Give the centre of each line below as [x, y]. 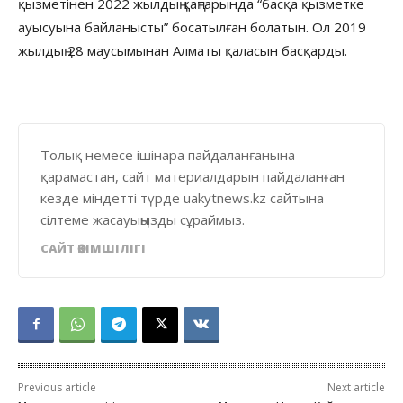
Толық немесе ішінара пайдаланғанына [168, 154]
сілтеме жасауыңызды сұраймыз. [143, 219]
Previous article [57, 387]
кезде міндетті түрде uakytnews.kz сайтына [182, 197]
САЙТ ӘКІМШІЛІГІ [93, 248]
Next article [356, 387]
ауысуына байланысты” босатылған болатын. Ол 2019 [192, 27]
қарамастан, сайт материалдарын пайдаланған [193, 176]
